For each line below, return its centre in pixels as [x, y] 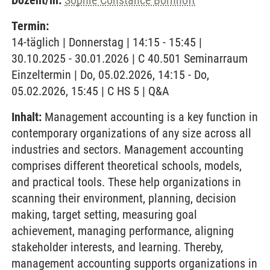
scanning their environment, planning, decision [124, 198]
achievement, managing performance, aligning [123, 231]
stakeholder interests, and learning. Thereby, [117, 247]
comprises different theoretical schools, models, [127, 166]
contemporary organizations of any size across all [131, 133]
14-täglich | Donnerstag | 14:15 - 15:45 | [107, 42]
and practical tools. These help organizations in [126, 182]
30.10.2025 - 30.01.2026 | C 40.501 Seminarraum [130, 58]
